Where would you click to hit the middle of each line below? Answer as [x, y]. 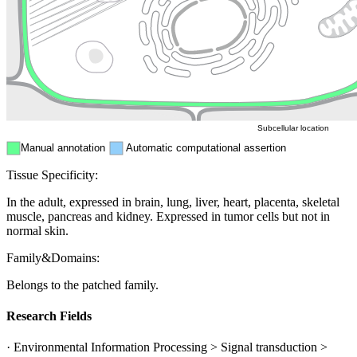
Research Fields [49, 316]
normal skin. [37, 230]
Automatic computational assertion [206, 147]
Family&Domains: [53, 257]
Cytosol [289, 86]
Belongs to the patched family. [82, 284]
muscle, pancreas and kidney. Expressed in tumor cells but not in [168, 216]
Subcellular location [293, 127]
